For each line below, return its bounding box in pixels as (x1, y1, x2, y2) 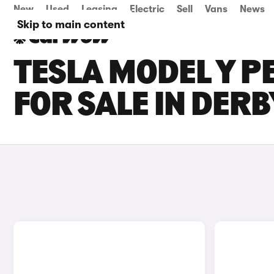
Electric (130, 4, 165, 15)
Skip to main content (17, 18, 125, 31)
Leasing (81, 4, 117, 15)
